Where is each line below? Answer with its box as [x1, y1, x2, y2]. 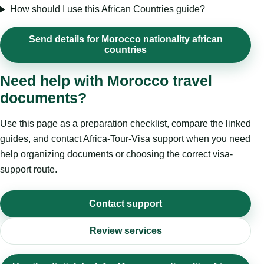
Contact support [89, 199, 162, 209]
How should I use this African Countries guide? [9, 4, 205, 15]
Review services [89, 226, 162, 236]
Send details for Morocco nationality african [28, 34, 223, 45]
